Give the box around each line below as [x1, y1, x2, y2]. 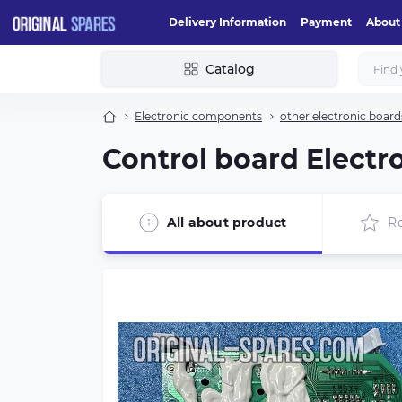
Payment [301, 15, 352, 29]
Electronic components [135, 109, 262, 123]
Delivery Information [169, 15, 286, 29]
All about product [167, 214, 287, 231]
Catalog [205, 61, 255, 77]
